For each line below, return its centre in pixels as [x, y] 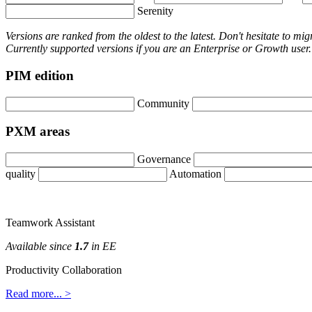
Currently [26, 49]
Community [163, 103]
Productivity [32, 270]
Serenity [155, 11]
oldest [147, 36]
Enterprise [217, 49]
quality [21, 173]
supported [72, 49]
